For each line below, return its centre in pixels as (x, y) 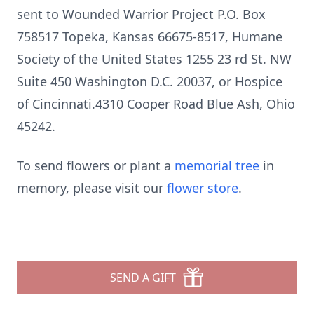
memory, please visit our (92, 188)
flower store (203, 188)
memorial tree (217, 165)
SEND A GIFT (143, 278)
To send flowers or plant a (96, 165)
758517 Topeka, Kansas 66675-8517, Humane (150, 36)
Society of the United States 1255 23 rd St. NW (154, 59)
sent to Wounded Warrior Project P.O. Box (141, 14)
